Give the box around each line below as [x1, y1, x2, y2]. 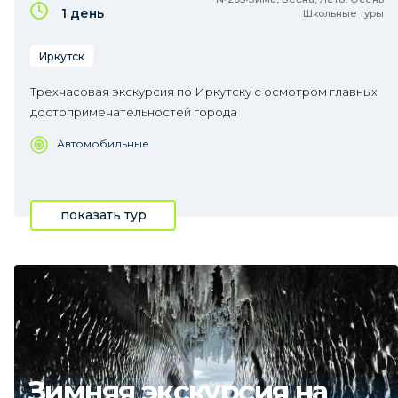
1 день [61, 5, 104, 21]
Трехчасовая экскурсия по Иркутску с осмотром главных [30, 84, 378, 99]
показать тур [60, 207, 147, 223]
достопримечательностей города [30, 105, 237, 119]
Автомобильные [57, 137, 149, 150]
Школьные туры [303, 7, 384, 20]
